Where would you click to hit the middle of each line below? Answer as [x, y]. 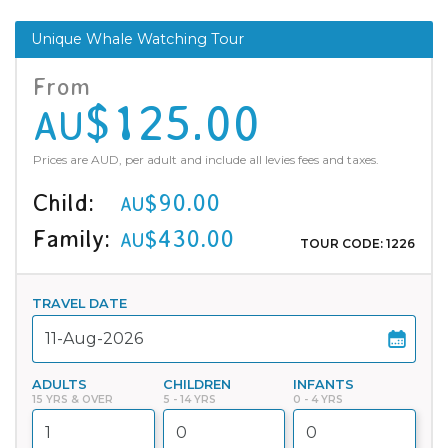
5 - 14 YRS [189, 399]
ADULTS [59, 384]
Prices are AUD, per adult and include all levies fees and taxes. [206, 159]
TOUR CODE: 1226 [357, 243]
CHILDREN [196, 384]
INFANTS [324, 384]
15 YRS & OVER [72, 399]
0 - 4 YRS [318, 399]
